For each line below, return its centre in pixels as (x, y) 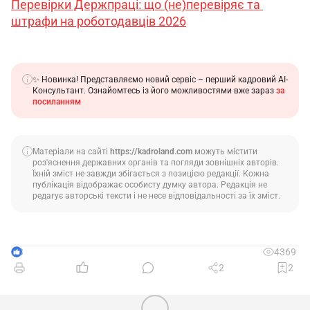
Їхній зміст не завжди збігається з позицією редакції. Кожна (151, 173)
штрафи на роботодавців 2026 (99, 21)
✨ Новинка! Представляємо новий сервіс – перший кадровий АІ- (160, 79)
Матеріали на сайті (71, 151)
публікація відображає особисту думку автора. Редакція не (150, 184)
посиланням (57, 101)
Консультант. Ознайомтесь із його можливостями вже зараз (154, 90)
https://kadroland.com (151, 151)
